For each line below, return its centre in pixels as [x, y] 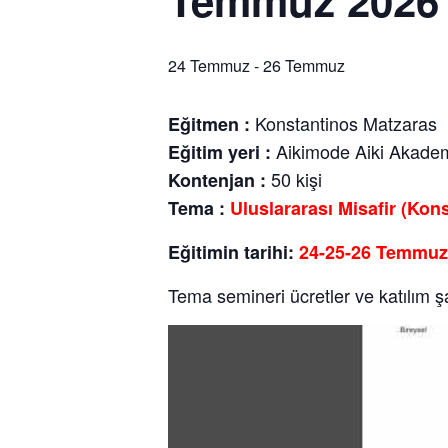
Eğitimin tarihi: [233, 252]
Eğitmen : [209, 124]
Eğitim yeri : [219, 152]
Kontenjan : [217, 180]
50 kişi [294, 179]
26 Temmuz [304, 65]
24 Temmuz [209, 65]
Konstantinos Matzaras [343, 123]
